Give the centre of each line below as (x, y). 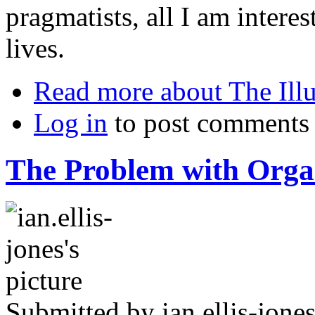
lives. (35, 48)
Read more (94, 91)
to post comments (208, 122)
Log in (71, 122)
